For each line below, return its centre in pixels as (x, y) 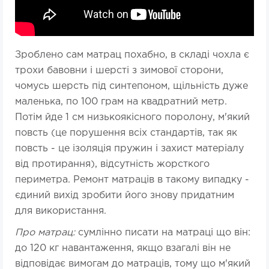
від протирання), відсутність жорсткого (112, 165)
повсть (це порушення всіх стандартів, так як (126, 133)
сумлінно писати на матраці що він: (164, 233)
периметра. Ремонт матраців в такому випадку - (132, 180)
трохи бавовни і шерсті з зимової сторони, (119, 71)
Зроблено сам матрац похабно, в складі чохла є (132, 55)
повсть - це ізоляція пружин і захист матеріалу (129, 149)
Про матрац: (47, 233)
